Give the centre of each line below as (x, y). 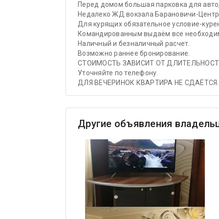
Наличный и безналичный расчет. (134, 44)
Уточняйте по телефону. (118, 73)
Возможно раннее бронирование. (134, 53)
